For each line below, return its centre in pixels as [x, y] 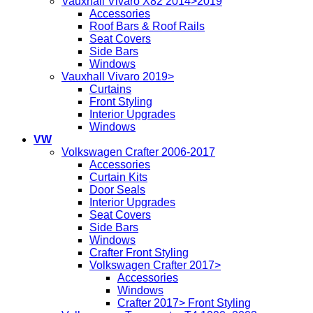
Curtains [110, 89]
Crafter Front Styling [139, 253]
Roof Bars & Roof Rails [147, 27]
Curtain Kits [118, 177]
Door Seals [117, 190]
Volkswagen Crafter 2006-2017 [138, 152]
